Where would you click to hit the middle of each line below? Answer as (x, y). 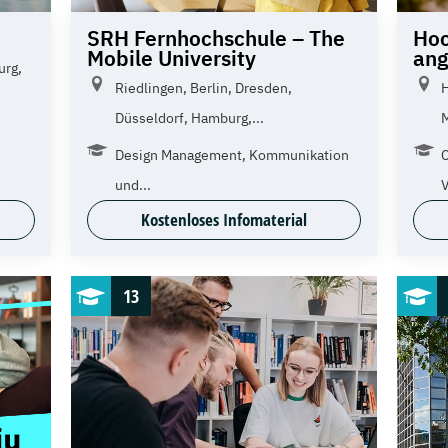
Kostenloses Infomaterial (223, 220)
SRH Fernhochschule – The (215, 38)
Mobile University (171, 58)
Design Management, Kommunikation (231, 155)
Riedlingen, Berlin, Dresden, (203, 88)
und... (132, 185)
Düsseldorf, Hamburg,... (189, 118)
